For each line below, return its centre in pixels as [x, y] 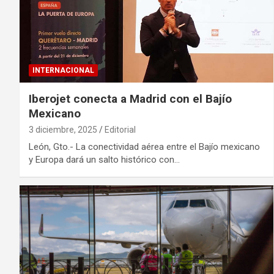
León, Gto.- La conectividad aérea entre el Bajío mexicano [144, 147]
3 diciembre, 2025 [63, 130]
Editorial [120, 130]
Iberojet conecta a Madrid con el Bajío [130, 99]
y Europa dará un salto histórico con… [104, 160]
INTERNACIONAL [63, 71]
